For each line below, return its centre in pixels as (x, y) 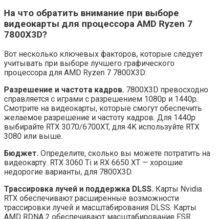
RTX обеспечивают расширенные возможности (91, 198)
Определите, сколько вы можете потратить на (124, 153)
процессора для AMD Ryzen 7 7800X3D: (75, 73)
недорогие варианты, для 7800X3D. (68, 172)
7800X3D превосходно (166, 90)
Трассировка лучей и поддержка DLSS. (79, 189)
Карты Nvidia (178, 189)
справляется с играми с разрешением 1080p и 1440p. (101, 99)
